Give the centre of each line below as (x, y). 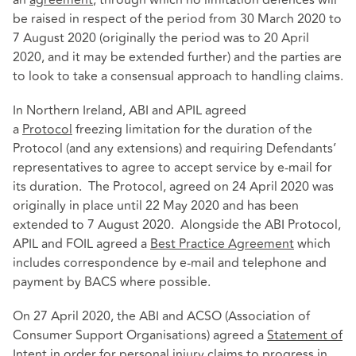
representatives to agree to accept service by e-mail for (172, 167)
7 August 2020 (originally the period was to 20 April (161, 38)
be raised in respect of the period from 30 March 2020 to (177, 19)
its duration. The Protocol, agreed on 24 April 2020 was (173, 186)
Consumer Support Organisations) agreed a (140, 335)
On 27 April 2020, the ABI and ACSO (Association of (161, 316)
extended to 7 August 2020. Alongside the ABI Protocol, (177, 224)
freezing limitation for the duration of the (192, 129)
